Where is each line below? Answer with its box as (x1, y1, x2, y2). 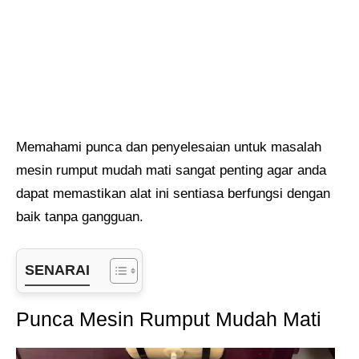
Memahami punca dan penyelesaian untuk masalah (16, 139, 321, 155)
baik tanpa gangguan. (16, 208, 143, 224)
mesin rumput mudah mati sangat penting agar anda (16, 162, 326, 178)
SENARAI (25, 261, 90, 278)
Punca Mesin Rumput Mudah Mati (16, 308, 321, 331)
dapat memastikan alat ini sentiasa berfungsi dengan (16, 185, 330, 201)
